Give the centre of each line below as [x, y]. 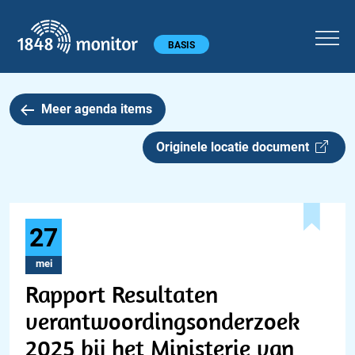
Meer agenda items [96, 109]
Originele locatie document [236, 147]
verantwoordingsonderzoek [163, 321]
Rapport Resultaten [122, 294]
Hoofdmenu [42, 43]
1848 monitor [191, 25]
